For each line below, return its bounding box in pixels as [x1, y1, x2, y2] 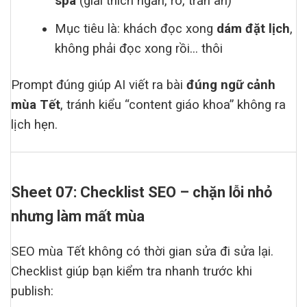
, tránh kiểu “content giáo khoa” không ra [60, 97, 286, 113]
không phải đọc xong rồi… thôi [55, 41, 223, 57]
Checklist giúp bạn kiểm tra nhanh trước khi [11, 264, 252, 280]
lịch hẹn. [11, 117, 58, 133]
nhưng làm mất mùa [11, 208, 145, 225]
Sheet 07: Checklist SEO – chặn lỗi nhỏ [11, 184, 272, 201]
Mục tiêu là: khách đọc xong [55, 21, 217, 37]
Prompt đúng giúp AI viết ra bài [11, 77, 186, 93]
